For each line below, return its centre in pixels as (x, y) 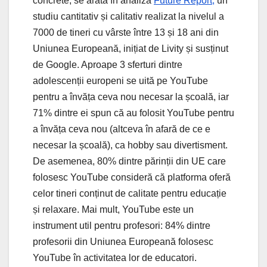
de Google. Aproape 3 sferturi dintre (108, 64)
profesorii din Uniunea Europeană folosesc (123, 241)
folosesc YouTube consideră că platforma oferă (132, 177)
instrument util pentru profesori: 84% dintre (122, 225)
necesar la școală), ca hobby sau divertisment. (130, 145)
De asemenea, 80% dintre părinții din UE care (129, 161)
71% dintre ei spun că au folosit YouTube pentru (133, 113)
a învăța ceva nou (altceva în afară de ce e (122, 129)
